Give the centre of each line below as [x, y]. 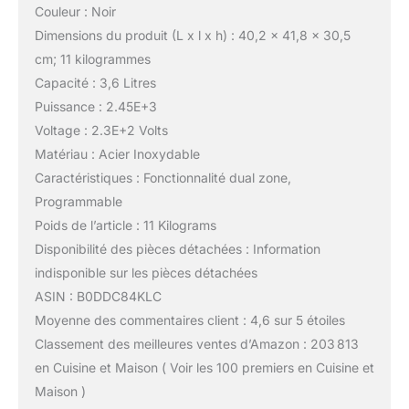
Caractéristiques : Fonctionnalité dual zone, [163, 178]
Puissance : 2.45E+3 [95, 107]
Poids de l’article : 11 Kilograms [125, 225]
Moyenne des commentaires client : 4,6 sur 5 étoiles [189, 320]
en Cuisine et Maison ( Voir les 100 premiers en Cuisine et [204, 368]
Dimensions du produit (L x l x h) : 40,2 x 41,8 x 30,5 [192, 36]
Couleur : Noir [75, 12]
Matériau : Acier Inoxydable [117, 154]
